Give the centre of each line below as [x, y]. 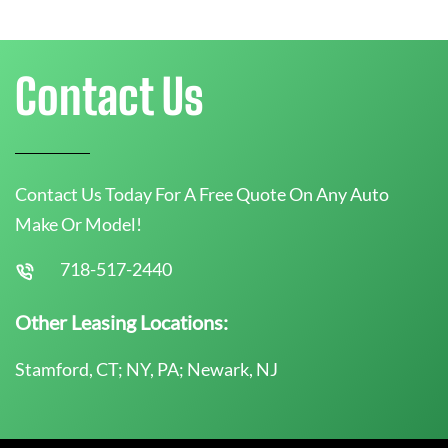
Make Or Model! [78, 223]
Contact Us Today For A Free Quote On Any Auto [202, 193]
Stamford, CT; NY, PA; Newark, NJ [146, 368]
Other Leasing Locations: [121, 321]
